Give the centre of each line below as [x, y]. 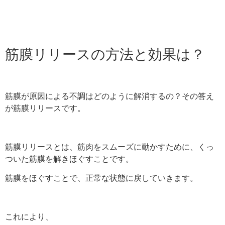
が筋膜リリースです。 [45, 108]
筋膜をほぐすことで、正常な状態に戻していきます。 [101, 178]
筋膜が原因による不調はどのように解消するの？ [93, 96]
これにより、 [29, 217]
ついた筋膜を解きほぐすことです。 [69, 158]
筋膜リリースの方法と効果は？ [105, 54]
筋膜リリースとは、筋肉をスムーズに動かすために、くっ [109, 146]
